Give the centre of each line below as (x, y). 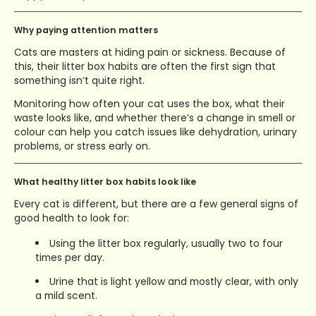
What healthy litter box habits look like (105, 182)
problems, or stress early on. (82, 146)
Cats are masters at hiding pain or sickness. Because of (150, 52)
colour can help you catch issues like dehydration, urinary (156, 132)
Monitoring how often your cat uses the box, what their (150, 104)
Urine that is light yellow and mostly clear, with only (174, 282)
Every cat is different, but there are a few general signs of (156, 204)
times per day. (70, 258)
